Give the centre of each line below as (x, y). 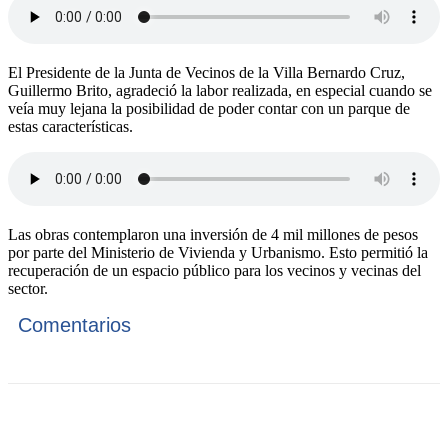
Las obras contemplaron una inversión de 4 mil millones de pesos (213, 235)
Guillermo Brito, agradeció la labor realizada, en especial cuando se (220, 91)
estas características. (70, 127)
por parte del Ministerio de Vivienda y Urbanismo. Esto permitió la (218, 253)
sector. (28, 289)
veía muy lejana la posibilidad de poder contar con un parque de (209, 109)
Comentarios (74, 325)
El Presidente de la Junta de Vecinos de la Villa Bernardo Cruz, (206, 73)
